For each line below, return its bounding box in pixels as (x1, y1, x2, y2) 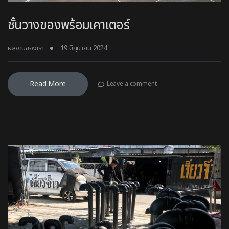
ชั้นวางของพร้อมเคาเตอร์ (8, 15, 130, 35)
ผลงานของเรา (8, 43, 44, 53)
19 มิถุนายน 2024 (60, 43, 107, 53)
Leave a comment (106, 79, 157, 89)
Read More (30, 78, 66, 89)
